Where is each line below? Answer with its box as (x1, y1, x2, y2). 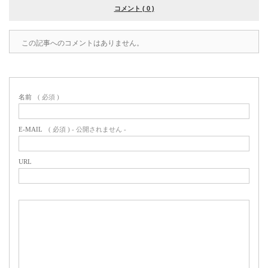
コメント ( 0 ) (114, 4, 154, 12)
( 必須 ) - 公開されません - (48, 125, 126, 133)
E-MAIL (19, 125, 42, 133)
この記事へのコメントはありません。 (22, 38, 144, 47)
